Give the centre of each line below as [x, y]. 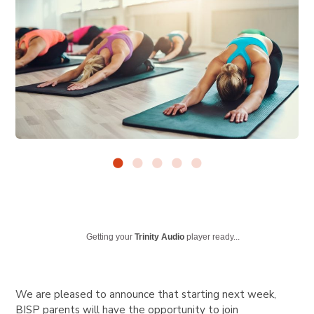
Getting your [111, 237]
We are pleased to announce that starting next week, [146, 294]
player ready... [212, 237]
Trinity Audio [160, 237]
